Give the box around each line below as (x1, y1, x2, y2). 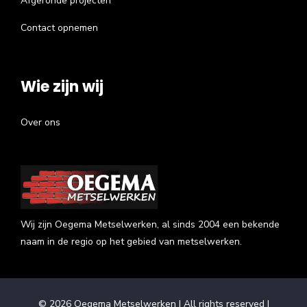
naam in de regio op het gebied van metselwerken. (21, 234, 242, 248)
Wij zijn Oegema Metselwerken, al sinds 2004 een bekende (21, 217, 280, 231)
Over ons (21, 115, 60, 129)
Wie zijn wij (21, 75, 103, 97)
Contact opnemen (21, 21, 98, 34)
